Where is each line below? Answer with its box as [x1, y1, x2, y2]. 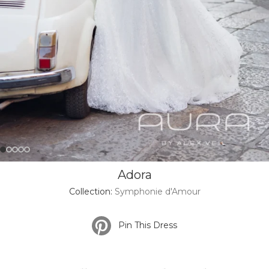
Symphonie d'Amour [114, 186, 201, 197]
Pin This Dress [113, 219, 177, 231]
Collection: [68, 186, 115, 197]
